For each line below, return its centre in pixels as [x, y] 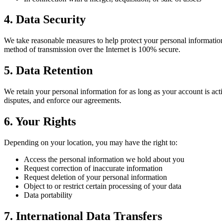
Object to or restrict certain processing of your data [103, 186]
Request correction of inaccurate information [93, 168]
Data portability [48, 195]
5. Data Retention [48, 71]
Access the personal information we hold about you [104, 160]
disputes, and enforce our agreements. [63, 101]
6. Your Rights [40, 122]
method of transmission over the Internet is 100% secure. [92, 50]
